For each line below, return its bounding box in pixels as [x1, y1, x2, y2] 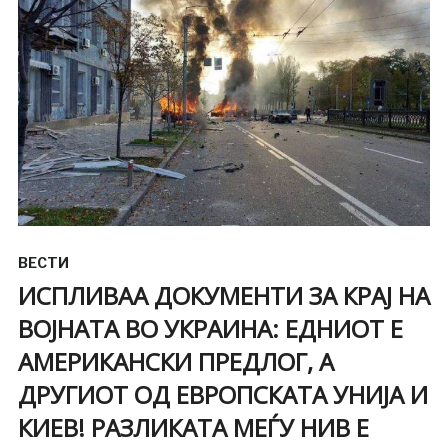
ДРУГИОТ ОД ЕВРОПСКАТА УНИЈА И [17, 377, 428, 411]
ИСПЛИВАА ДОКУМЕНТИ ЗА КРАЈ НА [17, 278, 430, 312]
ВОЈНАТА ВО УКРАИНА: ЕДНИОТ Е [17, 311, 403, 345]
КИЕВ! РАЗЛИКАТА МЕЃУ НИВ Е [17, 410, 369, 444]
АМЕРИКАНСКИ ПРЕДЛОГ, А [17, 344, 334, 378]
